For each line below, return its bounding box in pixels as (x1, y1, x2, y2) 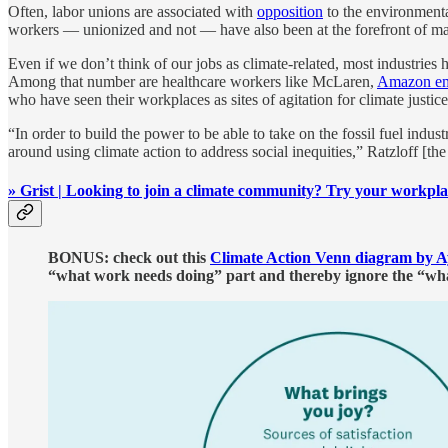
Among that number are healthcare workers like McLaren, (8, 73, 377, 91)
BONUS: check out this (48, 248, 210, 266)
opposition (257, 3, 323, 21)
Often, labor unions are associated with (8, 3, 257, 21)
